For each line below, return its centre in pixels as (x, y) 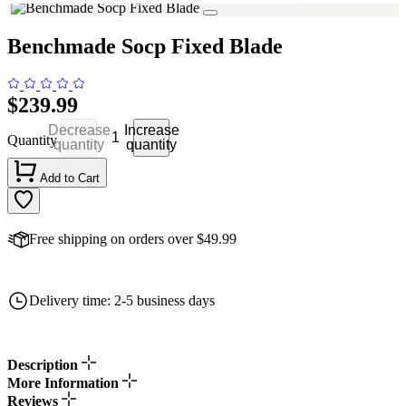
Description (43, 364)
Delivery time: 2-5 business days (122, 300)
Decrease (79, 130)
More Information (65, 382)
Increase (151, 130)
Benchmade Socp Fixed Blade (145, 46)
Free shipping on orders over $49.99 (133, 238)
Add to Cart (70, 178)
